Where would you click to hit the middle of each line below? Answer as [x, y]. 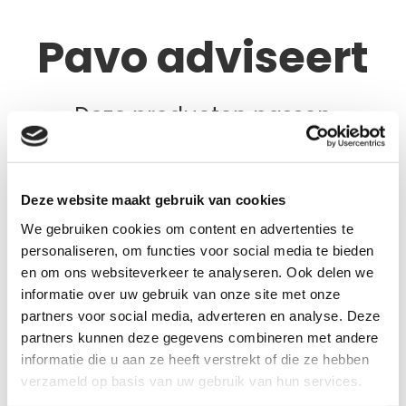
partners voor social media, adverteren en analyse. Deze [201, 315]
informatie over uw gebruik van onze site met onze [181, 294]
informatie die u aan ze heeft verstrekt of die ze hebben [195, 359]
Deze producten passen [203, 115]
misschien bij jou [203, 148]
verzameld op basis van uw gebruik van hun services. [192, 381]
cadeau [328, 229]
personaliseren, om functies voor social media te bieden [198, 250]
